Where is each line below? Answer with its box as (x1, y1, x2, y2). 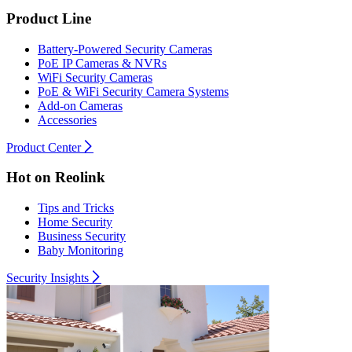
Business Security (38, 229, 126, 244)
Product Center (6, 140, 81, 154)
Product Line (6, 9, 91, 27)
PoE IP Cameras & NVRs (38, 56, 167, 70)
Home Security (38, 215, 112, 229)
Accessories (38, 112, 97, 126)
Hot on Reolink (6, 169, 105, 186)
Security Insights (6, 271, 89, 285)
